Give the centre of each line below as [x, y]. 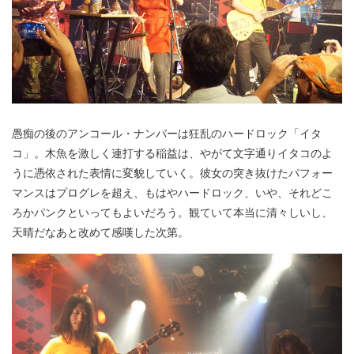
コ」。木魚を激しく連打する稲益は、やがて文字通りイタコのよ [172, 152]
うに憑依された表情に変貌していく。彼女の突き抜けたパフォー [172, 172]
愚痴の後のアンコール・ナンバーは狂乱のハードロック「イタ [167, 132]
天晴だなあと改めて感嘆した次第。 [100, 231]
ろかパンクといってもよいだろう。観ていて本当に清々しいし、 [172, 211]
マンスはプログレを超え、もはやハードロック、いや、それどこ [172, 192]
